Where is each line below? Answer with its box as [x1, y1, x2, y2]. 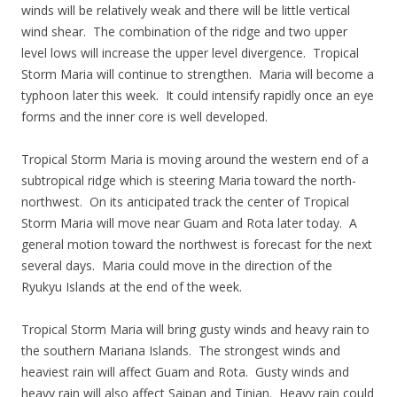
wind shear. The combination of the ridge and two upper [21, 23, 347, 40]
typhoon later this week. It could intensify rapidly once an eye [21, 87, 374, 104]
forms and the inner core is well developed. [21, 108, 268, 125]
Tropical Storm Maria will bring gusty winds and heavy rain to [21, 321, 370, 338]
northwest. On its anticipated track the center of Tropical [21, 193, 349, 210]
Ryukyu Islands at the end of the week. [21, 278, 242, 295]
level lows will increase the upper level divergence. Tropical [21, 44, 359, 61]
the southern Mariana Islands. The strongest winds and [21, 342, 340, 359]
